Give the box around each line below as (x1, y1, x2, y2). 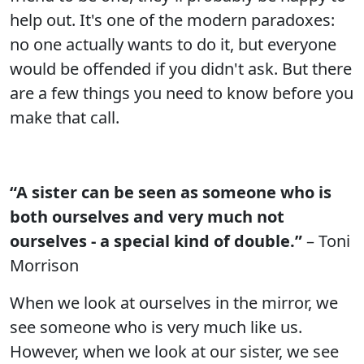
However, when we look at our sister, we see (10, 340, 339, 362)
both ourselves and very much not (10, 206, 284, 227)
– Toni (302, 230, 350, 252)
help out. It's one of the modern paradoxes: (10, 9, 335, 31)
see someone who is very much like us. (10, 316, 302, 338)
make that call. (10, 106, 119, 128)
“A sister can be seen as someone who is (10, 181, 331, 203)
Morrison (10, 254, 79, 276)
